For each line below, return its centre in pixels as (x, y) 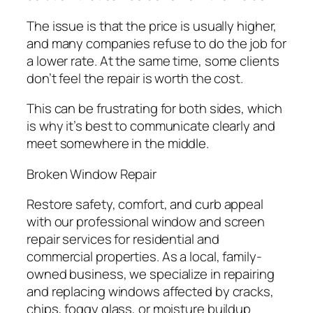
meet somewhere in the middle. (118, 144)
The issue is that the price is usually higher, (152, 26)
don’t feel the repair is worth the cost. (135, 78)
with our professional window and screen (146, 222)
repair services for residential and (123, 239)
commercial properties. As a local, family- (144, 257)
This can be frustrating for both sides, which (154, 109)
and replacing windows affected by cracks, (150, 292)
